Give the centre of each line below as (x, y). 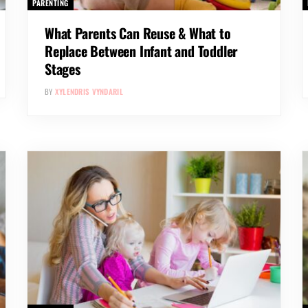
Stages (63, 68)
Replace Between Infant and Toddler (142, 51)
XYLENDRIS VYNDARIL (89, 91)
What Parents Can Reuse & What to (138, 33)
